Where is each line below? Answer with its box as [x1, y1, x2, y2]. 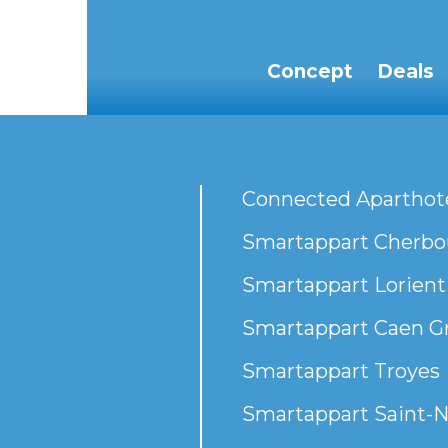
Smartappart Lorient [241, 272, 446, 297]
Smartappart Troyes [241, 358, 440, 383]
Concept [266, 59, 353, 83]
